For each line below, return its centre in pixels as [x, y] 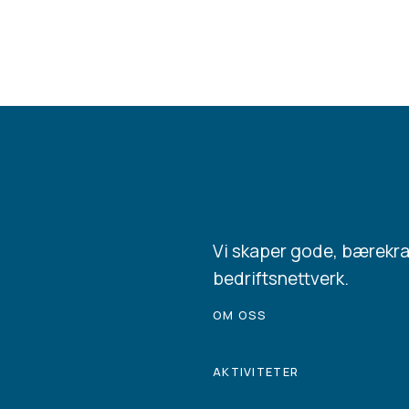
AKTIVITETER [256, 371]
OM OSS [240, 315]
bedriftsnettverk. [281, 278]
